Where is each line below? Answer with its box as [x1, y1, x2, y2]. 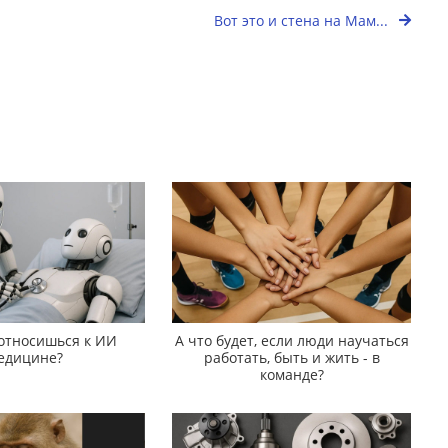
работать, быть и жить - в [203, 347, 380, 367]
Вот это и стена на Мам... [214, 11, 393, 31]
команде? [259, 364, 324, 384]
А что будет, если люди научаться [174, 330, 409, 350]
